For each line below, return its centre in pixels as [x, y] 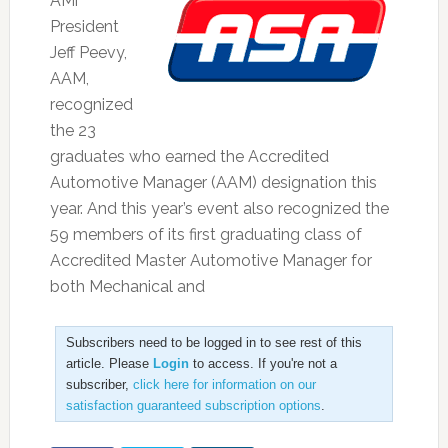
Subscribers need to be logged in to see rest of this [213, 342]
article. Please [109, 363]
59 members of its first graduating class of [205, 234]
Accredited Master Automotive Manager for [210, 260]
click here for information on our [224, 384]
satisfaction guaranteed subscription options [193, 405]
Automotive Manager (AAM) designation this [213, 182]
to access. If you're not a [262, 363]
